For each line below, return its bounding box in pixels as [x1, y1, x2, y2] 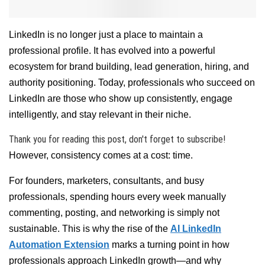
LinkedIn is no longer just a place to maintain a [9, 29, 203, 40]
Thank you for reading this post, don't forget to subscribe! [9, 133, 225, 145]
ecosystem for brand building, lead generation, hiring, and [9, 61, 249, 72]
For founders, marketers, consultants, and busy [9, 175, 204, 186]
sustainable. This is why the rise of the [9, 223, 170, 234]
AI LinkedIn [170, 223, 221, 234]
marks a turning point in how [109, 239, 230, 250]
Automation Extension [9, 239, 109, 250]
